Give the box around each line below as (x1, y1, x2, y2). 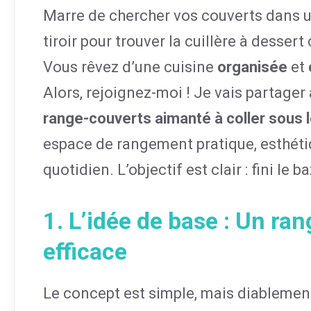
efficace (43, 237, 127, 265)
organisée (217, 58, 287, 76)
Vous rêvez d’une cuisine (43, 58, 217, 76)
